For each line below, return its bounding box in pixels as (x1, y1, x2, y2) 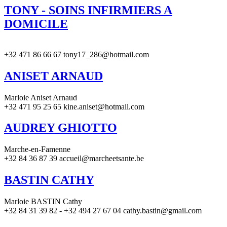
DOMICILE (4, 17, 68, 30)
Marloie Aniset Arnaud (4, 93, 77, 102)
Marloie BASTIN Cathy (4, 197, 82, 206)
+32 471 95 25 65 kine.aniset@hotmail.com (4, 102, 144, 111)
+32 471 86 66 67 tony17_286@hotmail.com (4, 50, 149, 59)
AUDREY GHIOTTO (4, 121, 117, 135)
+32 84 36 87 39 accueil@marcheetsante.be (4, 154, 144, 163)
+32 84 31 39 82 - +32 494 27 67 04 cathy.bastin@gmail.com (4, 206, 202, 215)
